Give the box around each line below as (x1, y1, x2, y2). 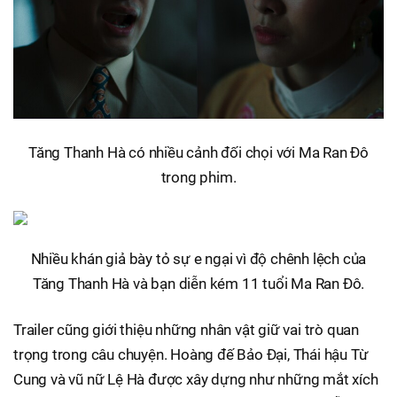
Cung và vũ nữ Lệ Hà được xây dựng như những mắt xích (13, 370, 378, 389)
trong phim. (160, 168, 237, 187)
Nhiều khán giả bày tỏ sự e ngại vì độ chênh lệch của (30, 250, 367, 269)
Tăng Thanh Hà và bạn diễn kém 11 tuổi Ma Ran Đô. (32, 275, 365, 293)
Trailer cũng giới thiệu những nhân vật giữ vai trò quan (13, 321, 359, 339)
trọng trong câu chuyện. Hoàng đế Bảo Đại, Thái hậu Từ (13, 346, 369, 364)
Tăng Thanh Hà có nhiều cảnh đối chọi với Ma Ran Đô (28, 144, 369, 162)
